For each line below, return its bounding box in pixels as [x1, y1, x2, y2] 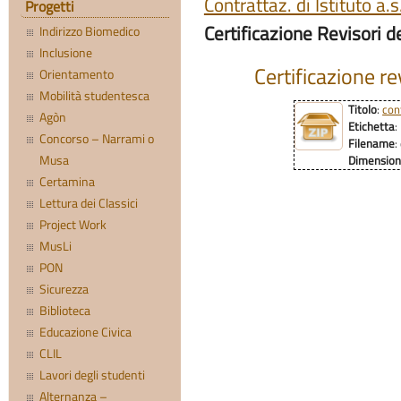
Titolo [348, 100, 378, 119]
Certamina [39, 171, 96, 192]
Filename [348, 134, 396, 153]
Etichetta [348, 117, 396, 136]
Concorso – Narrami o [39, 128, 155, 149]
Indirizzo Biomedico [39, 21, 141, 41]
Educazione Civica [39, 321, 132, 342]
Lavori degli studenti [39, 364, 146, 385]
